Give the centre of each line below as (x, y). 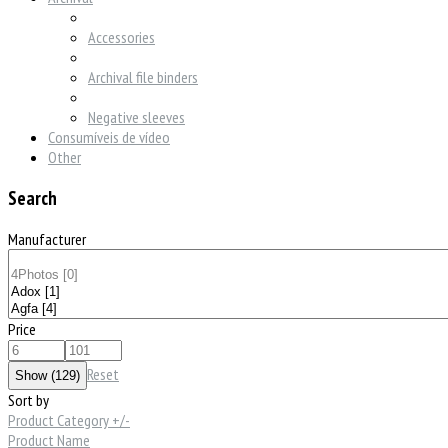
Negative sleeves (136, 117)
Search (32, 198)
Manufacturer (47, 238)
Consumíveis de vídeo (109, 137)
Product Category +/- (69, 419)
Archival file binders (143, 77)
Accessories (121, 37)
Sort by (28, 399)
